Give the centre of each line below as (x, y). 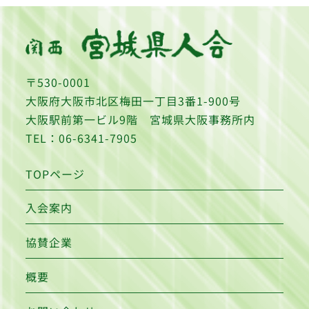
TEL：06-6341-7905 (82, 138)
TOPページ (56, 173)
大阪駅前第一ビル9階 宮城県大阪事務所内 (141, 119)
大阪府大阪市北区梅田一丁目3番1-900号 (133, 100)
